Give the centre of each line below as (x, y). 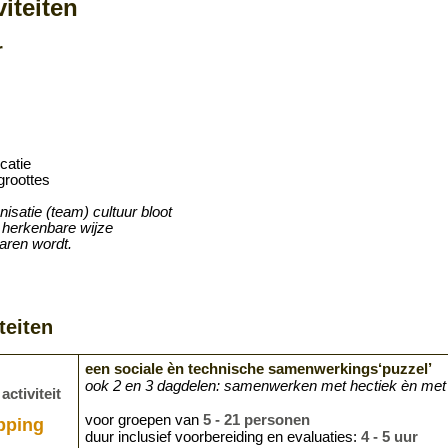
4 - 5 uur (389, 436)
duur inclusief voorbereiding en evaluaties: (223, 436)
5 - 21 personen (256, 419)
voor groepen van (144, 419)
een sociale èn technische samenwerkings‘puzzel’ (258, 368)
